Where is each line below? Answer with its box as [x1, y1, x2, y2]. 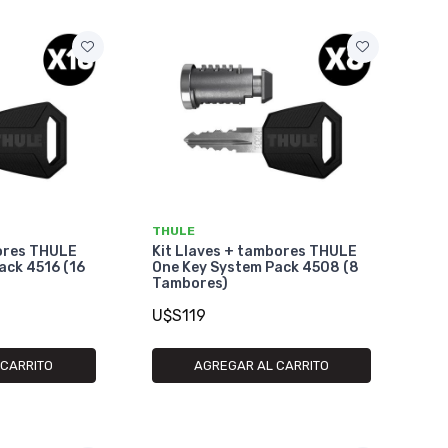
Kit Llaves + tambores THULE [151, 242, 357, 260]
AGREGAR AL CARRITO [193, 357, 329, 373]
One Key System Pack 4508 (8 [151, 258, 359, 276]
